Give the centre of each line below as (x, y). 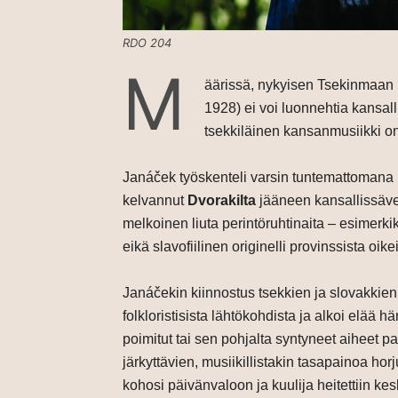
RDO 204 (147, 43)
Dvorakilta (222, 201)
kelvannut (155, 201)
